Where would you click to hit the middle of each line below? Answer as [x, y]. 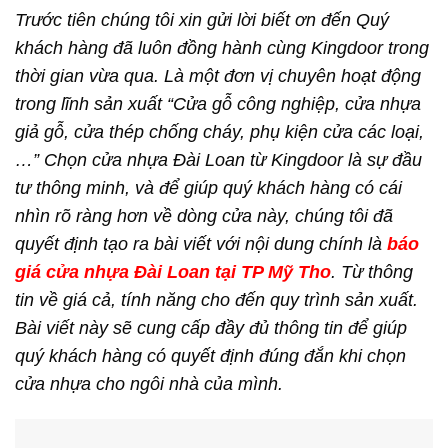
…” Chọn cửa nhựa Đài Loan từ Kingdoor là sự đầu [218, 160]
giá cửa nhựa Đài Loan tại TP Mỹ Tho [173, 272]
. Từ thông [372, 272]
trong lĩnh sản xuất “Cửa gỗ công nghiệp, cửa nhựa [218, 104]
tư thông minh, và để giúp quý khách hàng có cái [208, 188]
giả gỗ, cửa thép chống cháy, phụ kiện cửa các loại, [219, 132]
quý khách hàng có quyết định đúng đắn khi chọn [210, 356]
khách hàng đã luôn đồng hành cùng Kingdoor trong [222, 48]
